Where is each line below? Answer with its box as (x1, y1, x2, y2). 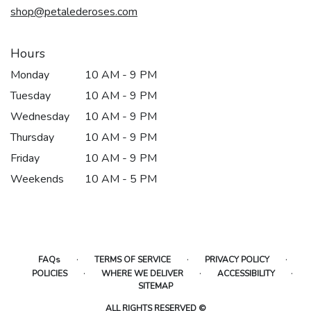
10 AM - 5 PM (85, 171, 158, 187)
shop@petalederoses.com (10, 3, 137, 19)
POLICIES (32, 267, 67, 279)
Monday (10, 67, 49, 83)
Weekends (10, 171, 64, 187)
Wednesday (10, 108, 69, 124)
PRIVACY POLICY (204, 253, 269, 265)
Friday (10, 150, 40, 166)
